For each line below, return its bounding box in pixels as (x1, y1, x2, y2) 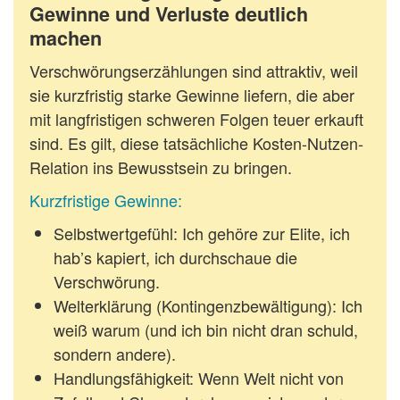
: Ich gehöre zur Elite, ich (173, 221, 350, 246)
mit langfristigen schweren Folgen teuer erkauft (29, 107, 363, 131)
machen (29, 24, 102, 53)
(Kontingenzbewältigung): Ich (152, 294, 362, 318)
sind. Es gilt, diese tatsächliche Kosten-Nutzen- (29, 131, 363, 155)
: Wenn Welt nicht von (189, 366, 344, 390)
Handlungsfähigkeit (54, 366, 189, 390)
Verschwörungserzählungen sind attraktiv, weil (29, 59, 358, 83)
